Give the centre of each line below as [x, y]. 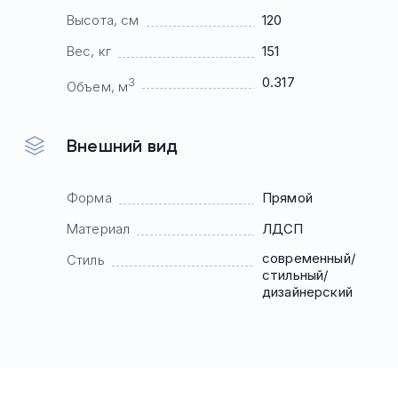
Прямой [287, 198]
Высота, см [103, 20]
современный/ [309, 258]
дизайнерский [307, 292]
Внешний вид [123, 146]
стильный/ [295, 275]
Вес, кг [89, 51]
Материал [99, 229]
